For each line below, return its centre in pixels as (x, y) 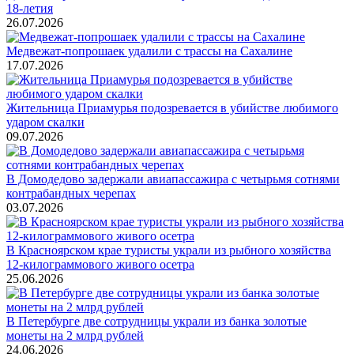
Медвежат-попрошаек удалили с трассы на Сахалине (149, 51)
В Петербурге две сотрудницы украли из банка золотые (156, 321)
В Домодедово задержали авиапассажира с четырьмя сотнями (173, 179)
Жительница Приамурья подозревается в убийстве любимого (172, 107)
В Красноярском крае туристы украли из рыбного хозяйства (169, 250)
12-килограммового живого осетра (100, 264)
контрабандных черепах (71, 193)
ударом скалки (45, 122)
